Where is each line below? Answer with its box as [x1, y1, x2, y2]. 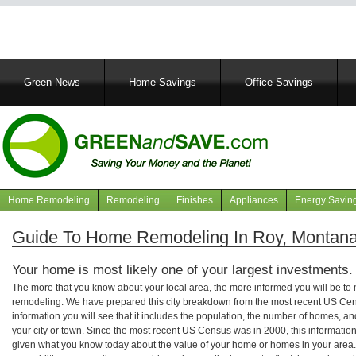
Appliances [230, 194, 278, 206]
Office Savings [245, 76, 313, 88]
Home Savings [129, 76, 196, 88]
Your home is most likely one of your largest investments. [12, 261, 353, 278]
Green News [24, 76, 80, 88]
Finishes [176, 194, 213, 206]
